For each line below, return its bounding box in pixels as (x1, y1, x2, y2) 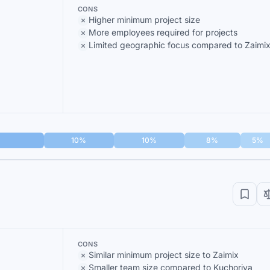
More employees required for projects (88, 27, 237, 37)
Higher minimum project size (88, 14, 200, 25)
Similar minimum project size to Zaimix (88, 250, 239, 260)
